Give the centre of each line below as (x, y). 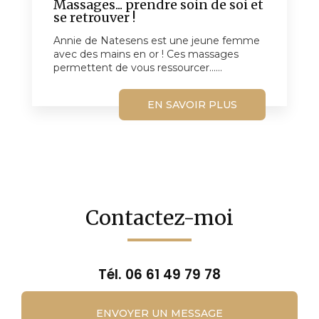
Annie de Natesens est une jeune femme (157, 40)
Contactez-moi (159, 218)
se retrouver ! (94, 17)
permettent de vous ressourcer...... (138, 67)
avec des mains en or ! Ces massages (146, 54)
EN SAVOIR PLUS (192, 104)
